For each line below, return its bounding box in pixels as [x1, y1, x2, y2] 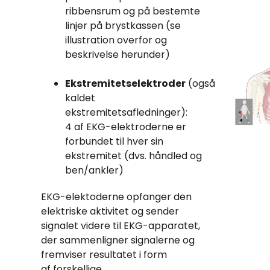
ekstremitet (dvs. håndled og [65, 148, 202, 163]
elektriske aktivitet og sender [41, 204, 179, 218]
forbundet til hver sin [65, 134, 163, 148]
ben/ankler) [65, 163, 124, 177]
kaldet [65, 90, 95, 105]
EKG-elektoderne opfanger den [41, 189, 192, 204]
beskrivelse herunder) [65, 47, 170, 61]
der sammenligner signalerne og [41, 233, 195, 247]
